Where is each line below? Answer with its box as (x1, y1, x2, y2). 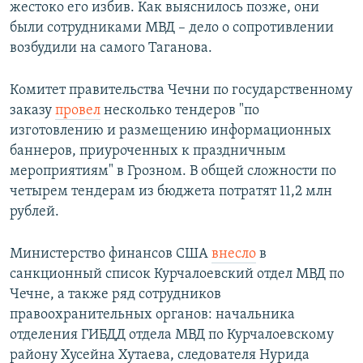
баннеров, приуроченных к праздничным (10, 143, 286, 159)
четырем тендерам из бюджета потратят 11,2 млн (10, 183, 332, 199)
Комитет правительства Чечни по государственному (10, 82, 352, 98)
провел (55, 102, 100, 118)
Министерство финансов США (10, 246, 211, 262)
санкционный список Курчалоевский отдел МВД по (10, 266, 344, 282)
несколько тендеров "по (100, 102, 259, 118)
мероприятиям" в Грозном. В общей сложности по (10, 163, 336, 179)
